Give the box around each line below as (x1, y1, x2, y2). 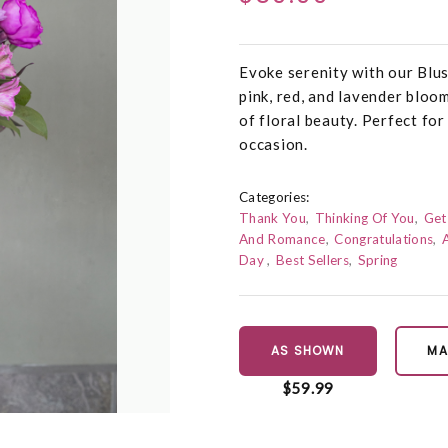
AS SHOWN (271, 342, 345, 360)
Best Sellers (276, 252, 350, 269)
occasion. (239, 135, 308, 154)
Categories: (239, 189, 310, 206)
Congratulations (334, 231, 434, 248)
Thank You (239, 210, 307, 227)
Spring (357, 252, 398, 269)
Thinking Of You (314, 210, 415, 227)
